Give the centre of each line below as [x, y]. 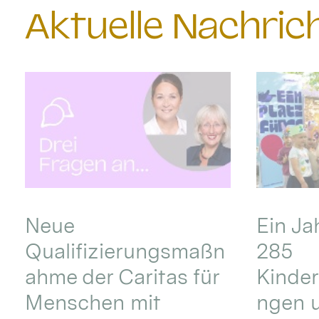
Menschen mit [93, 302]
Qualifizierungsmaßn [125, 251]
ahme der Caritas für [122, 276]
